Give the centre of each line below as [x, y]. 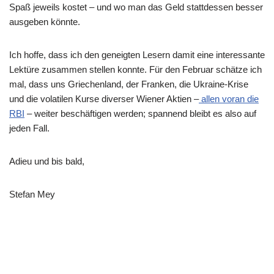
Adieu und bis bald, [47, 161]
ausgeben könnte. [45, 22]
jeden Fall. [29, 128]
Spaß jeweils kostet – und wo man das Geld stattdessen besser [136, 7]
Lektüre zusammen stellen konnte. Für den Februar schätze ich [135, 69]
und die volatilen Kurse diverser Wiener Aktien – [104, 99]
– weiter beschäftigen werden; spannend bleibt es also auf [140, 113]
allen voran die [229, 99]
